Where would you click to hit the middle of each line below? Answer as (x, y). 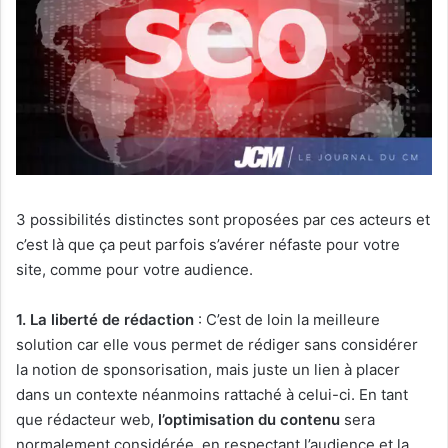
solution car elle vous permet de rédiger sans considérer (217, 345)
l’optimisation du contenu (249, 420)
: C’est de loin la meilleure (287, 320)
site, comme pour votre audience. (134, 270)
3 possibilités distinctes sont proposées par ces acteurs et (223, 220)
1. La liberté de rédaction (105, 320)
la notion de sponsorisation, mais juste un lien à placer (208, 370)
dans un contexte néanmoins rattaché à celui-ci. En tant (212, 395)
